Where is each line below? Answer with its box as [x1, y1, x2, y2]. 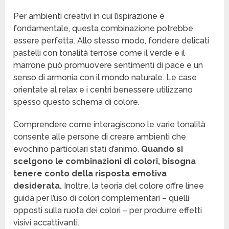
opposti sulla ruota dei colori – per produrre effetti [13, 205, 202, 216]
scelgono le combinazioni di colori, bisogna [13, 156, 196, 167]
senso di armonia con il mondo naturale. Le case [13, 73, 197, 83]
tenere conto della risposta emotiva [13, 169, 167, 179]
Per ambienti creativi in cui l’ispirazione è [13, 11, 165, 21]
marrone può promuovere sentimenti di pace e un [13, 60, 203, 71]
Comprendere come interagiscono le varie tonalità [13, 120, 206, 130]
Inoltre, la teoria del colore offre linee [62, 181, 204, 191]
